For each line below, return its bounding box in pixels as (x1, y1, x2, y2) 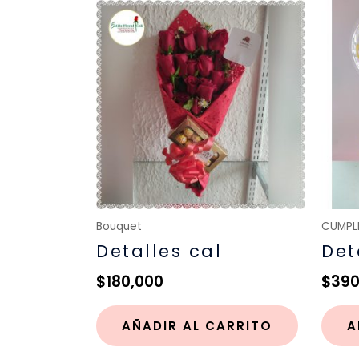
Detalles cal (96, 240, 222, 264)
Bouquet (96, 219, 142, 235)
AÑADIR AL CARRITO (122, 317, 272, 334)
